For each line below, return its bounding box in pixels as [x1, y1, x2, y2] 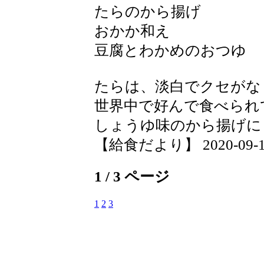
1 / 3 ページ [94, 169, 170, 185]
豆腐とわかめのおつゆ [94, 42, 246, 58]
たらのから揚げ [94, 3, 201, 19]
